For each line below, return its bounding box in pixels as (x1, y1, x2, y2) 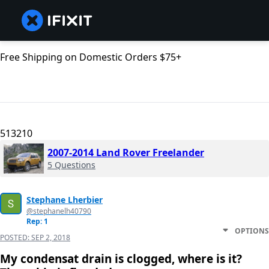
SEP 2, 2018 (31, 232, 70, 243)
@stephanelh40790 (26, 206, 91, 217)
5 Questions (47, 159, 95, 171)
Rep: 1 (26, 216, 48, 227)
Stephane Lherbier (26, 194, 103, 206)
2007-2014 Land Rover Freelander (47, 146, 204, 160)
